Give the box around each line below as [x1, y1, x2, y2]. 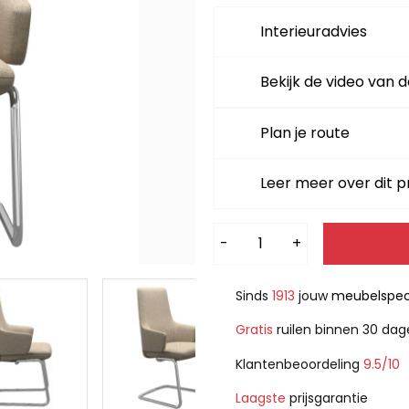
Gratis [236, 320, 273, 340]
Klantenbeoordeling [236, 354, 363, 373]
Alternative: [214, 226, 287, 242]
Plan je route [260, 122, 350, 143]
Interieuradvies [260, 21, 367, 42]
